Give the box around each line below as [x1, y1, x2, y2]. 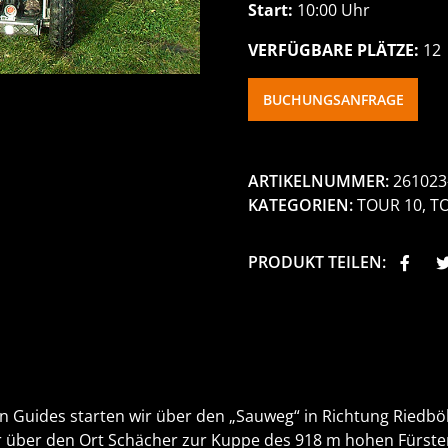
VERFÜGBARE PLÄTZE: [248, 39, 419, 61]
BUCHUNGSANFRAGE [262, 89, 404, 109]
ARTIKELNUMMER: [248, 170, 389, 193]
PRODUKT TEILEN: [248, 251, 386, 274]
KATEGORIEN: [248, 194, 353, 217]
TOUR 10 [357, 194, 422, 217]
